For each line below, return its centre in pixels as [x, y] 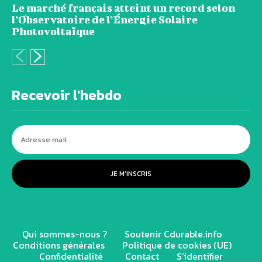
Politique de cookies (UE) [177, 245]
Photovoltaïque [53, 32]
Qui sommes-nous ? [65, 234]
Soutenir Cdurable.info [173, 234]
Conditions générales [59, 245]
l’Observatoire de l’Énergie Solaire [105, 20]
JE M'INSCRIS [131, 174]
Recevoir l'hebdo [67, 95]
